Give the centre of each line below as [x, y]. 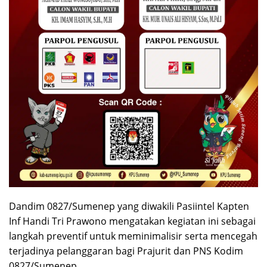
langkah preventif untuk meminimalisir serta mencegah [133, 236]
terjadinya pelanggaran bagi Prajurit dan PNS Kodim [126, 251]
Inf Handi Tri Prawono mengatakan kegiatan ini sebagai [132, 221]
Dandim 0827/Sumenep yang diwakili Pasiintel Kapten [129, 206]
